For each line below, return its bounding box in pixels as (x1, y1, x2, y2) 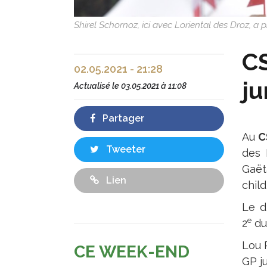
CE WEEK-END (74, 242, 190, 262)
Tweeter (104, 144, 145, 155)
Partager (100, 113, 144, 124)
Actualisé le (74, 81, 121, 91)
